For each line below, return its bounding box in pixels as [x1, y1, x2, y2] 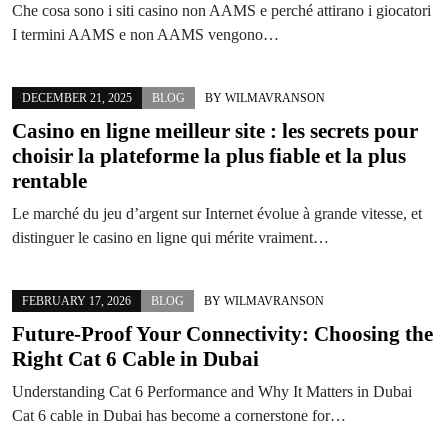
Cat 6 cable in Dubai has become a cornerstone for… [12, 406, 346, 424]
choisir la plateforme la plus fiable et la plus [12, 143, 406, 168]
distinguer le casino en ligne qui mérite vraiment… [12, 228, 329, 246]
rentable [12, 168, 87, 193]
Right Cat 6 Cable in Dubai [12, 346, 259, 371]
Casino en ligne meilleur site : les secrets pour [12, 118, 418, 143]
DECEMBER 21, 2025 [22, 90, 132, 105]
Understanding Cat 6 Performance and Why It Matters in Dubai [12, 382, 412, 400]
